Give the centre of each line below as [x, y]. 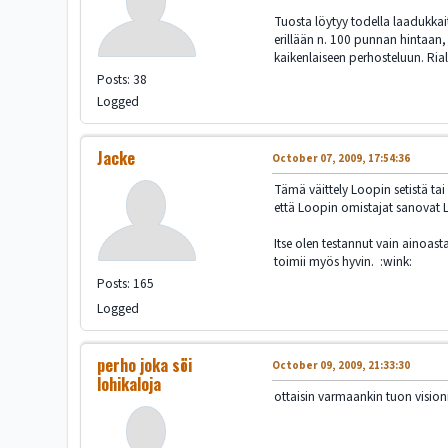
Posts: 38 [122, 80]
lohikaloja [129, 384]
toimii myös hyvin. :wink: [343, 262]
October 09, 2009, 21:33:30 [341, 366]
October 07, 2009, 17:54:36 [341, 159]
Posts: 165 [126, 284]
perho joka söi [145, 365]
